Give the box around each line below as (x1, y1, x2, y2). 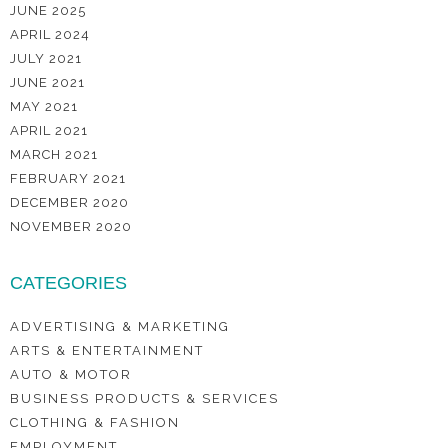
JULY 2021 (10, 51, 82, 66)
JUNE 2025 (10, 3, 86, 18)
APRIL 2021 (10, 123, 88, 138)
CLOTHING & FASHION (10, 415, 180, 430)
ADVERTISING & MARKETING (10, 319, 230, 334)
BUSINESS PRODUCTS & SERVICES (10, 391, 279, 406)
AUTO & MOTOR (10, 367, 132, 382)
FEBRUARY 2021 (10, 171, 126, 186)
